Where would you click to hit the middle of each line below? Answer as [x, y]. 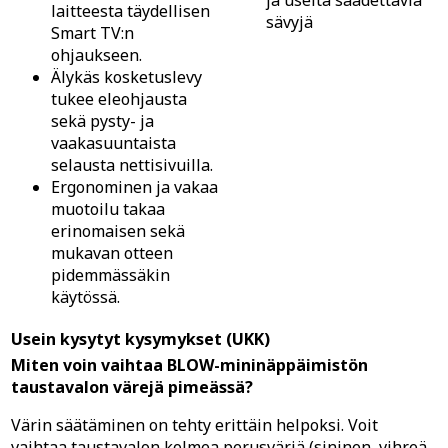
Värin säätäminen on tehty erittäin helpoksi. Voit [194, 424]
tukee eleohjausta [119, 98]
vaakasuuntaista [113, 142]
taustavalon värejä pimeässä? [132, 386]
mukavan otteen [112, 252]
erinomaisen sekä [118, 230]
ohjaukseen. [96, 54]
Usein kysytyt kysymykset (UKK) [140, 338]
